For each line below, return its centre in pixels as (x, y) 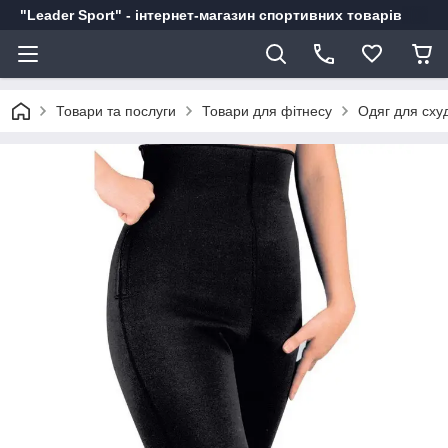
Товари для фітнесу (267, 111)
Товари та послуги (116, 111)
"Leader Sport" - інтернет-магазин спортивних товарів (211, 15)
